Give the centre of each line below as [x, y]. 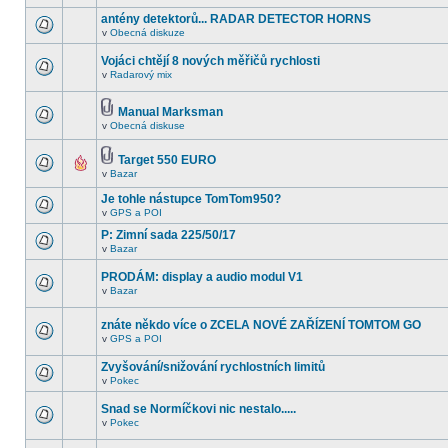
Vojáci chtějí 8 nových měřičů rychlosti [210, 61]
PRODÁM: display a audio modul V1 [202, 277]
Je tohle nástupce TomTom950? [191, 199]
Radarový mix [141, 74]
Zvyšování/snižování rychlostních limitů [213, 367]
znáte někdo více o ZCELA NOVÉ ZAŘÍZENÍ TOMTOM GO [261, 325]
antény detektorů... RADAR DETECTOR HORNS [236, 19]
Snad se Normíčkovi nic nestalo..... [198, 409]
